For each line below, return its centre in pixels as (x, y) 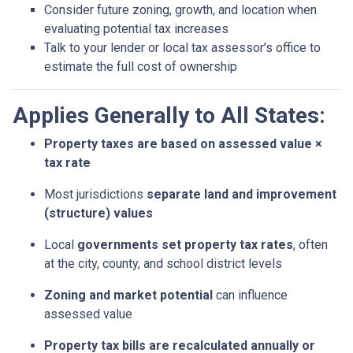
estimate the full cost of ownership (141, 67)
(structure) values (98, 214)
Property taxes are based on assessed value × (183, 144)
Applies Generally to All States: (169, 116)
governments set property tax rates (185, 245)
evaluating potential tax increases (136, 29)
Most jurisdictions (95, 195)
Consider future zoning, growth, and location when (180, 10)
